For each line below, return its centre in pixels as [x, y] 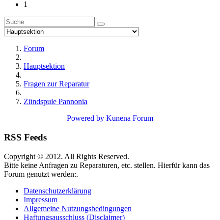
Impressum [41, 199]
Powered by [85, 118]
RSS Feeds [25, 137]
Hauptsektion [44, 66]
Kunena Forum [130, 118]
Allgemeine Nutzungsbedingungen [78, 208]
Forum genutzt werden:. [41, 174]
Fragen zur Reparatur [56, 84]
